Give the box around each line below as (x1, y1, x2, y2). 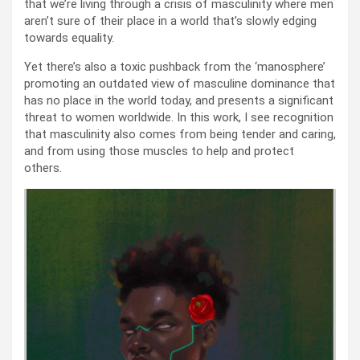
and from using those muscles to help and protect (24, 143, 294, 158)
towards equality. (24, 30, 117, 45)
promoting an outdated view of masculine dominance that (24, 76, 335, 91)
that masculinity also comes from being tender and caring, (24, 126, 336, 141)
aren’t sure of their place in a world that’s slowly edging (24, 13, 317, 28)
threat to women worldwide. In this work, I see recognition (24, 109, 333, 125)
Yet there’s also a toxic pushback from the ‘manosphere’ (24, 59, 325, 74)
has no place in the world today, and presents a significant (24, 92, 333, 108)
